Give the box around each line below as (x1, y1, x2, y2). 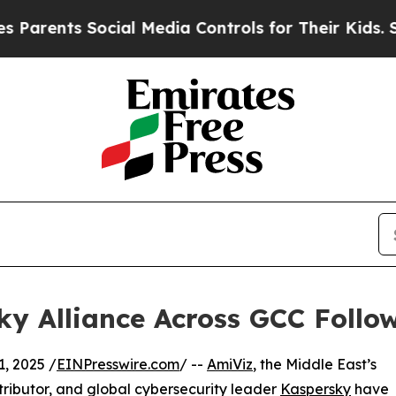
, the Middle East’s (253, 355, 377, 373)
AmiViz (207, 355, 253, 373)
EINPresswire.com (57, 355, 179, 373)
